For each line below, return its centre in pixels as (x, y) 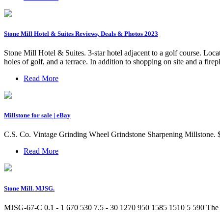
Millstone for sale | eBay (37, 115)
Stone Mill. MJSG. (29, 188)
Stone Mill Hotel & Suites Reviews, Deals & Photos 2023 (81, 33)
